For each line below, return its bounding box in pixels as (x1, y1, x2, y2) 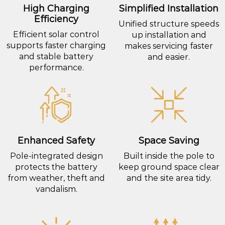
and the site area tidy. (126, 173, 211, 183)
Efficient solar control (13, 30, 99, 40)
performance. (29, 63, 84, 73)
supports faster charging (7, 41, 106, 51)
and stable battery (19, 52, 93, 62)
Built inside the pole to (123, 151, 214, 161)
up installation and (131, 30, 206, 40)
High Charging (23, 3, 89, 15)
